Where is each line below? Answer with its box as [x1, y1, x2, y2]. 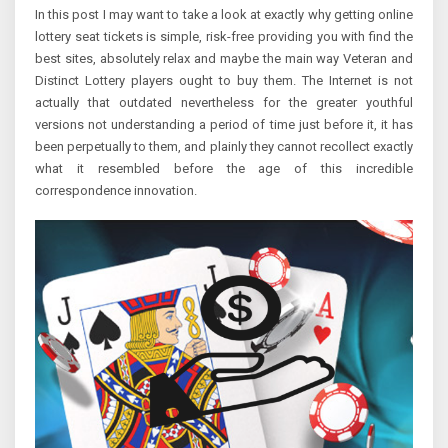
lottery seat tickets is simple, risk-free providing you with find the [35, 29, 413, 45]
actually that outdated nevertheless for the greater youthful [35, 95, 413, 111]
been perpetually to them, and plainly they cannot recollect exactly [35, 139, 413, 155]
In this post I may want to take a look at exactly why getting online [35, 7, 413, 23]
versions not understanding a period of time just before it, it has [35, 117, 413, 133]
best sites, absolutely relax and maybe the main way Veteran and [35, 51, 413, 67]
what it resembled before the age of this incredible [35, 161, 413, 177]
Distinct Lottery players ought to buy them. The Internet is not [35, 73, 413, 89]
